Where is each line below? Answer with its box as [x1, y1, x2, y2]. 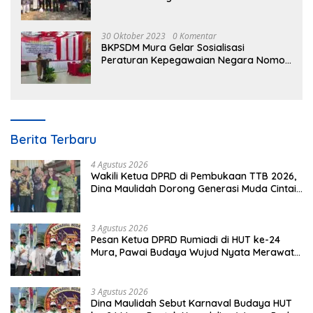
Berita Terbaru [10, 131, 96, 147]
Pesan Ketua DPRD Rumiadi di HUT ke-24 [91, 233, 280, 246]
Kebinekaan [91, 258, 146, 271]
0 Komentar [173, 29, 217, 42]
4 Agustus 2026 [91, 158, 148, 170]
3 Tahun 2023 [101, 66, 164, 79]
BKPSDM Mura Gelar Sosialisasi [101, 41, 245, 54]
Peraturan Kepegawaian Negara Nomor [101, 53, 289, 66]
